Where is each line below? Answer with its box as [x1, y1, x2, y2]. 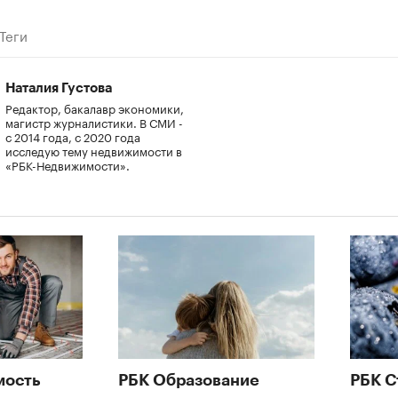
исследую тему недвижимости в [5, 140, 182, 159]
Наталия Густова [5, 81, 112, 95]
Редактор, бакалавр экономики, [5, 98, 184, 116]
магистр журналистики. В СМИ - [5, 112, 183, 131]
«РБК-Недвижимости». [5, 155, 130, 173]
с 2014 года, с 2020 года [5, 126, 140, 145]
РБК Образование [118, 371, 259, 388]
